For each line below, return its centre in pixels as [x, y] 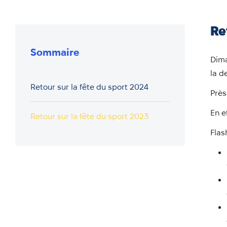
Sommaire [55, 52]
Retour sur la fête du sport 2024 [90, 87]
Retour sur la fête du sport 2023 [90, 116]
